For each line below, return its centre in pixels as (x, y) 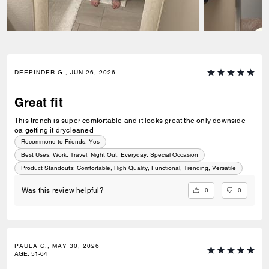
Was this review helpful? (63, 191)
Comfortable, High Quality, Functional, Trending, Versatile (156, 168)
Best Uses (35, 155)
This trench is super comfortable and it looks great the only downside (99, 121)
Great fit (39, 103)
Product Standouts (47, 168)
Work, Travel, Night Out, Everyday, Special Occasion (125, 155)
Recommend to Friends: (54, 141)
